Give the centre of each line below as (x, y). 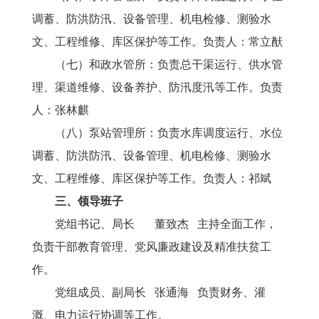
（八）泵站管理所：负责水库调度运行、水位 (157, 133)
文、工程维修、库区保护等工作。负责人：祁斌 (152, 178)
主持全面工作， (233, 224)
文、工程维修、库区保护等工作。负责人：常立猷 (157, 42)
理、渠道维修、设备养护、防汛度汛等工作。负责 (157, 87)
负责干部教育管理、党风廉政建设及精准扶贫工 (152, 247)
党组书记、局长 (93, 224)
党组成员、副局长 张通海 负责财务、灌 (149, 292)
